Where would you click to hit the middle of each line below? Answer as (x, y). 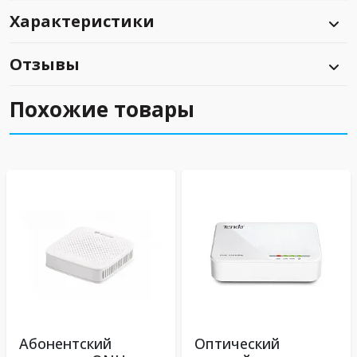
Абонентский (65, 343)
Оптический (237, 343)
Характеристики (82, 21)
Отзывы (45, 64)
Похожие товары (102, 109)
